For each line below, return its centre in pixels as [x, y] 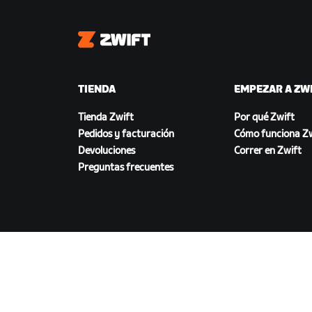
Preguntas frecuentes [126, 168]
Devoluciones [107, 151]
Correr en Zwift [268, 151]
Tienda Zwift [106, 118]
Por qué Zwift [264, 118]
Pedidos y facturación [126, 134]
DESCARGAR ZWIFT [126, 290]
